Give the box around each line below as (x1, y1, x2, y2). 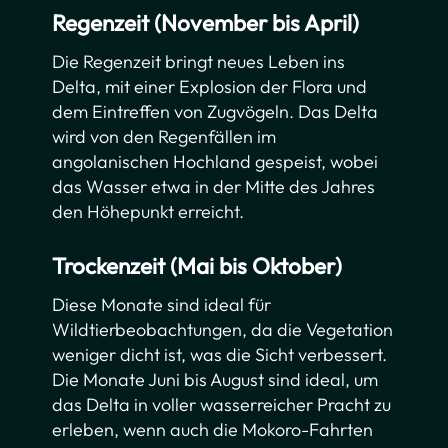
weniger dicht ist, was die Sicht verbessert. (52, 343, 388, 367)
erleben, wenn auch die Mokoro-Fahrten (52, 418, 374, 442)
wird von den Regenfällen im (52, 125, 277, 149)
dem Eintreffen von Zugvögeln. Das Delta (52, 100, 379, 124)
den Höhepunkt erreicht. (52, 200, 245, 224)
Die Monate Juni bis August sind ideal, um (52, 368, 379, 392)
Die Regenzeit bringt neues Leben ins (52, 50, 346, 74)
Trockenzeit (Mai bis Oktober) (52, 251, 343, 281)
